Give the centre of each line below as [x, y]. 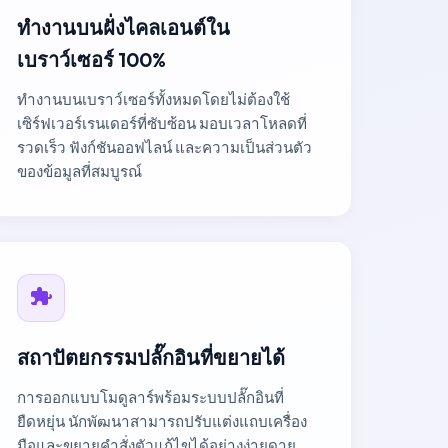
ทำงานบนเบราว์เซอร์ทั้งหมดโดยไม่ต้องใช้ [153, 99]
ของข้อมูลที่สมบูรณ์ [79, 171]
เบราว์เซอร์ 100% [91, 59]
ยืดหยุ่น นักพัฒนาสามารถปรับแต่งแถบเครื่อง [162, 421]
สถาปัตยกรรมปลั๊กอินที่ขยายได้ [151, 357]
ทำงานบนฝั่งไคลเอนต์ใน [123, 27]
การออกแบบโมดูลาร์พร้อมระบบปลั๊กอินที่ [150, 397]
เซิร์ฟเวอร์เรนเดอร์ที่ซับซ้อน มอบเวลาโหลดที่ [162, 123]
